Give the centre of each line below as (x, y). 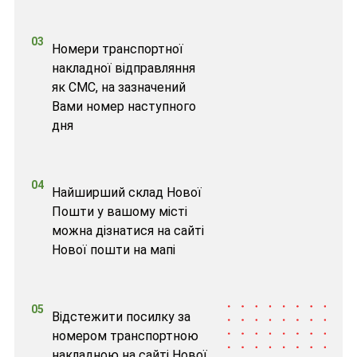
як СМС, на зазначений (118, 87)
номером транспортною (125, 335)
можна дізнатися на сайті (127, 230)
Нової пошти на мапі (113, 249)
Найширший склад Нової (126, 192)
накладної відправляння (123, 68)
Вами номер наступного (124, 106)
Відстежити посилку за (121, 316)
